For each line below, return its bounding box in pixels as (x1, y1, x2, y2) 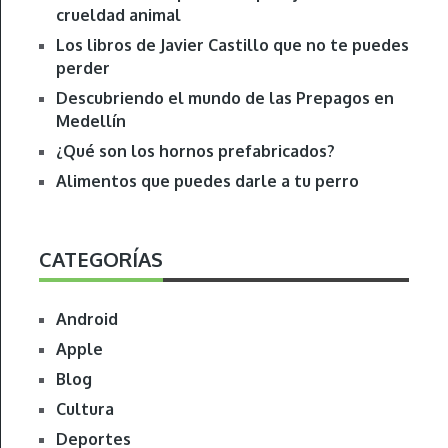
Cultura (55, 399, 114, 420)
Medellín (55, 111, 126, 132)
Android (55, 309, 118, 330)
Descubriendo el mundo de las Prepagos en (55, 88, 394, 109)
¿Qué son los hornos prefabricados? (55, 141, 335, 162)
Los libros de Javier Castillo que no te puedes (55, 35, 409, 56)
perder (55, 58, 110, 79)
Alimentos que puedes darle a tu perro (55, 171, 359, 192)
